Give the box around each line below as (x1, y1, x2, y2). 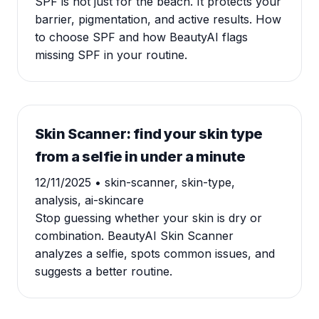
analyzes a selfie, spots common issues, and (35, 246, 275, 261)
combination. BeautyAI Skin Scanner (35, 229, 234, 243)
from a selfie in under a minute (35, 148, 246, 165)
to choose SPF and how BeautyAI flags (35, 30, 248, 44)
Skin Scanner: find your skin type (35, 125, 263, 142)
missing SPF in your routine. (35, 48, 187, 62)
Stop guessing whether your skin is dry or (35, 211, 262, 225)
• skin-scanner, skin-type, (95, 175, 235, 189)
